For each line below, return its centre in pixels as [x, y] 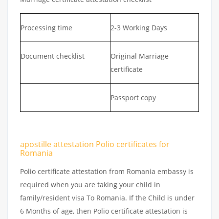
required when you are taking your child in [90, 184]
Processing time [46, 27]
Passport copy [133, 97]
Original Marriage [140, 56]
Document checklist [53, 56]
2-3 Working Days [139, 27]
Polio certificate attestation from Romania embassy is [107, 171]
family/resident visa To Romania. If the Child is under [107, 197]
